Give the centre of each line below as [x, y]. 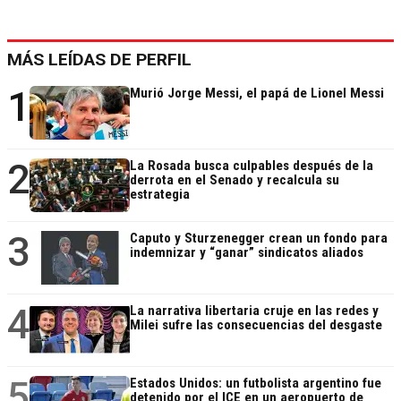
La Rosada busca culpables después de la [252, 165]
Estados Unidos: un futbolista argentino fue [256, 383]
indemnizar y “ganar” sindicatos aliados [247, 252]
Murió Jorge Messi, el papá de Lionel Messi [257, 93]
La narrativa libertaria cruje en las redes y [254, 310]
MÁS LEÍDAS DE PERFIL [99, 59]
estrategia [160, 194]
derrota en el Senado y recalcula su [235, 179]
